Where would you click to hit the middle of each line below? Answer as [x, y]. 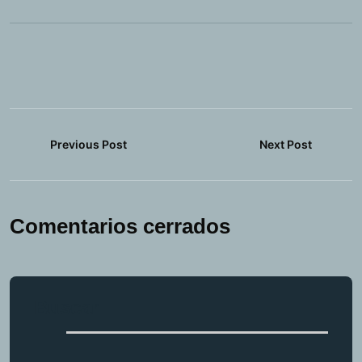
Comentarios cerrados [120, 227]
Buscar [66, 308]
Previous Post [88, 145]
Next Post [286, 145]
